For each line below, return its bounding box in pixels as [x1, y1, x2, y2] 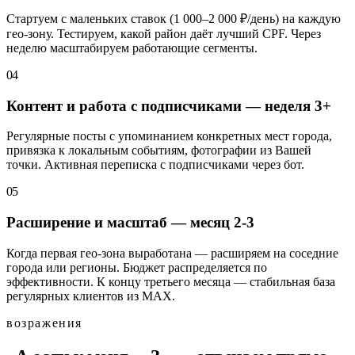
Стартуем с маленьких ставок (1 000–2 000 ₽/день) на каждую [6, 11, 341, 25]
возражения [6, 315, 82, 330]
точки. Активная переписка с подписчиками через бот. [6, 158, 304, 172]
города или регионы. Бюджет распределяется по [6, 260, 267, 274]
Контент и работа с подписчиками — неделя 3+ [6, 97, 331, 114]
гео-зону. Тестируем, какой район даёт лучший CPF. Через [6, 26, 321, 40]
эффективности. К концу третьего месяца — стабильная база [6, 274, 335, 288]
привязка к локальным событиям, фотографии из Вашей [6, 143, 311, 158]
